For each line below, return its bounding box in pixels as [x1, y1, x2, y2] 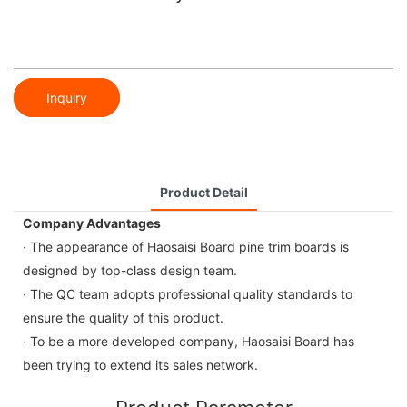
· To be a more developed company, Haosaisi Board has [23, 333, 354, 349]
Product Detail [159, 184, 248, 200]
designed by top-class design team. [23, 262, 237, 278]
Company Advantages [23, 214, 161, 231]
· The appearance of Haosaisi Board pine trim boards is [23, 238, 349, 254]
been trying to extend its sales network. [23, 356, 258, 372]
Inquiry [46, 89, 87, 105]
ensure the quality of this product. [23, 309, 223, 325]
